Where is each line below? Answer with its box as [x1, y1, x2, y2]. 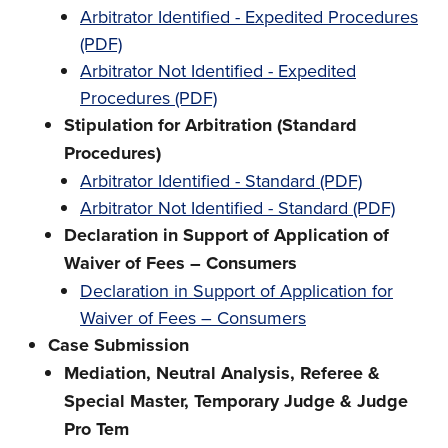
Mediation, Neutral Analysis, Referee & [64, 360, 380, 386]
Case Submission [48, 332, 189, 358]
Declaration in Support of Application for [80, 278, 393, 303]
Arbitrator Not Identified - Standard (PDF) [80, 195, 395, 220]
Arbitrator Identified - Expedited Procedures [80, 4, 418, 29]
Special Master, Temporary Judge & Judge [64, 388, 408, 414]
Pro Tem [64, 416, 129, 442]
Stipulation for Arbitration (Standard [64, 112, 357, 138]
